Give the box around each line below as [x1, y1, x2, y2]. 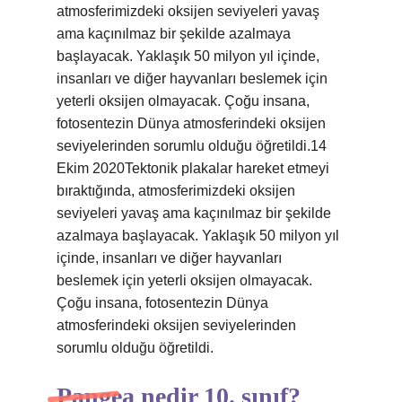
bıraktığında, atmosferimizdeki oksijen [57, 183, 295, 198]
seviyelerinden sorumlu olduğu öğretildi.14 [57, 138, 327, 153]
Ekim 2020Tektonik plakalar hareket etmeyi [57, 161, 329, 176]
